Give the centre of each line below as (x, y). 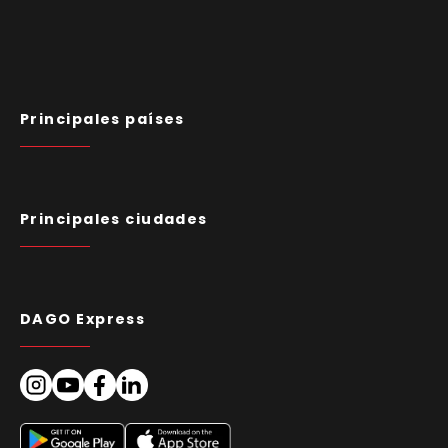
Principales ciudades (114, 219)
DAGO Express (83, 319)
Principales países (102, 119)
